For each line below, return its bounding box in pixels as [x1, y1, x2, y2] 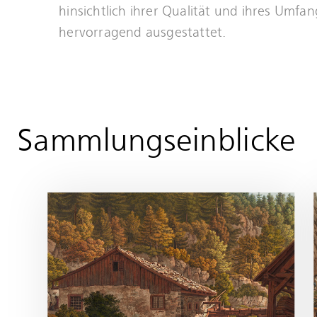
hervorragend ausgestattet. [59, 23, 226, 40]
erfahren [47, 62, 93, 76]
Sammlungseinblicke [17, 122, 296, 160]
